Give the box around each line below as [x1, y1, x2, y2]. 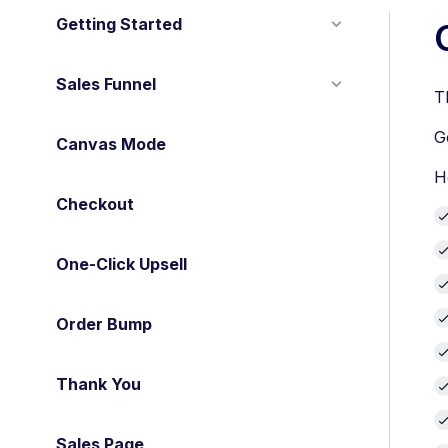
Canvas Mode [56, 134, 166, 154]
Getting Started [56, 14, 182, 34]
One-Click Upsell [56, 254, 187, 274]
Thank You [56, 374, 141, 394]
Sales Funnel [56, 74, 156, 94]
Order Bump [56, 314, 152, 334]
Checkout [56, 194, 134, 214]
